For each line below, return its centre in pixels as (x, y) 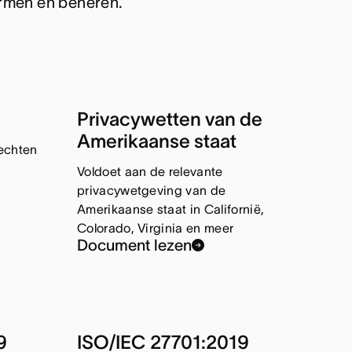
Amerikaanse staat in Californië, (170, 209)
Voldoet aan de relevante (150, 172)
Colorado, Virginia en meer (155, 228)
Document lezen (134, 246)
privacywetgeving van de (151, 191)
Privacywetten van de (169, 119)
